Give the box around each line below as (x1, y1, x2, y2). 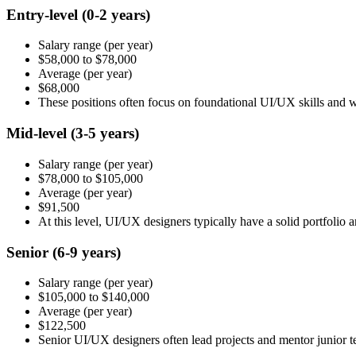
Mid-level (6, 125, 71, 142)
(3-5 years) (71, 125, 139, 142)
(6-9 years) (52, 243, 121, 261)
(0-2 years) (82, 6, 150, 23)
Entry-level (6, 6, 82, 23)
